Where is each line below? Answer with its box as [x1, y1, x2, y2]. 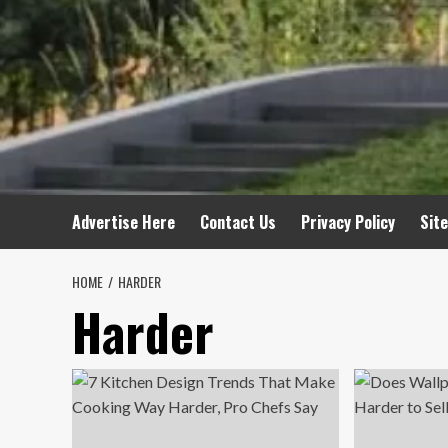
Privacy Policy [301, 210, 395, 234]
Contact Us [200, 210, 276, 234]
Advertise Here [72, 210, 175, 234]
